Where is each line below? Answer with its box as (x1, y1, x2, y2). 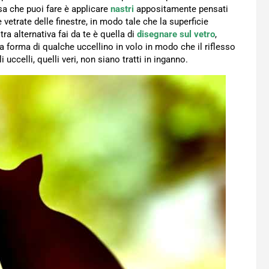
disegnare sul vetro (137, 29, 215, 40)
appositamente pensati (134, 4, 228, 15)
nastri (110, 4, 134, 15)
